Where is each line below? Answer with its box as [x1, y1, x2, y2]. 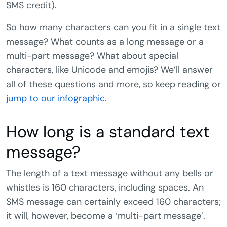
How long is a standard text [6, 121, 210, 142]
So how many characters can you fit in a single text [6, 21, 220, 33]
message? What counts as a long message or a [6, 35, 204, 48]
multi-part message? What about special [6, 49, 178, 62]
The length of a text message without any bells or [6, 167, 213, 179]
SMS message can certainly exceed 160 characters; [6, 195, 221, 208]
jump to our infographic [6, 92, 105, 104]
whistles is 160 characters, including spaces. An [6, 181, 204, 194]
